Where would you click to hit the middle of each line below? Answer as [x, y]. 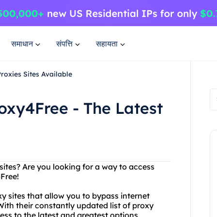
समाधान [22, 43]
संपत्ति [64, 43]
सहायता [107, 43]
